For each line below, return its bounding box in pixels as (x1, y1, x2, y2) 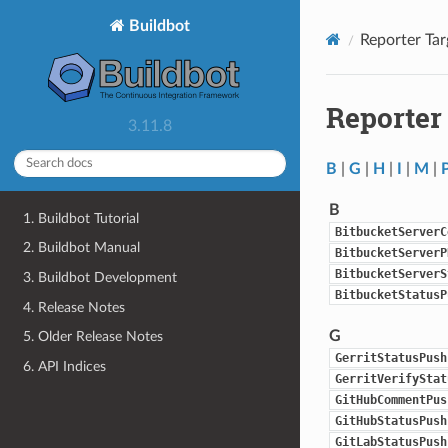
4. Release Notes (23, 299, 126, 315)
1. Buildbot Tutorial (23, 210, 140, 226)
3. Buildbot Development (23, 269, 178, 285)
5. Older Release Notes (23, 329, 164, 345)
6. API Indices (23, 358, 107, 374)
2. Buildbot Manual (23, 240, 141, 256)
